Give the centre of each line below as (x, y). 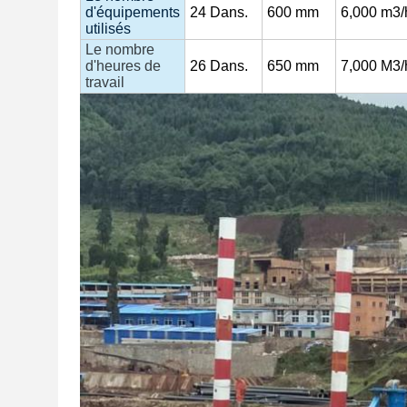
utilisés (108, 29)
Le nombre (120, 50)
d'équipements (133, 12)
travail (105, 82)
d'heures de (123, 66)
